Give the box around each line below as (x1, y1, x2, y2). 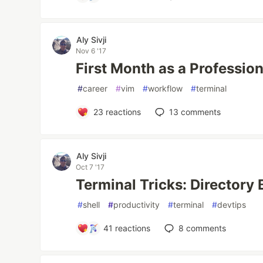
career (83, 83, 108, 94)
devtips (217, 200, 247, 210)
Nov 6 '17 (76, 46, 107, 56)
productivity (113, 200, 160, 210)
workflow (148, 83, 183, 94)
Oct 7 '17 (76, 163, 105, 172)
